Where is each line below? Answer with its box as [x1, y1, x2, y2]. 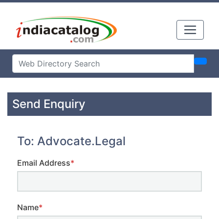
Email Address [17, 158, 70, 168]
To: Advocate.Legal [17, 134, 126, 149]
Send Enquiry [12, 97, 86, 111]
